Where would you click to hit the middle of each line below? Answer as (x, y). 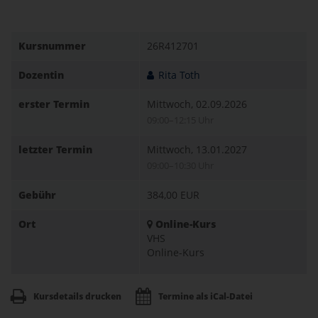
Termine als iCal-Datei (205, 296)
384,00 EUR (173, 195)
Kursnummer (52, 46)
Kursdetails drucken (77, 296)
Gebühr (37, 195)
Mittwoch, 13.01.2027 (197, 149)
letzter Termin (55, 149)
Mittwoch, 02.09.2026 (197, 104)
